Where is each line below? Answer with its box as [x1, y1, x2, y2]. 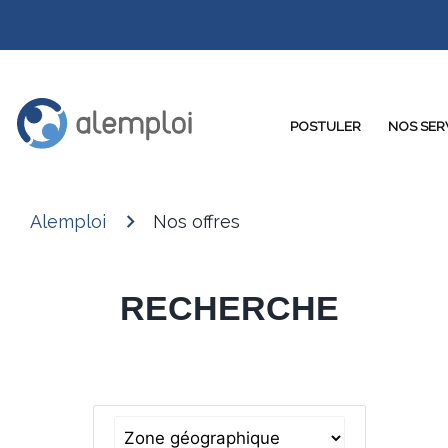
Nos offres [153, 211, 240, 232]
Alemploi [30, 211, 106, 232]
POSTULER [289, 118, 361, 135]
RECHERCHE [120, 288, 339, 327]
